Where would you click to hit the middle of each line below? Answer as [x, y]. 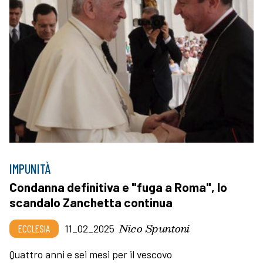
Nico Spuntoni [154, 228]
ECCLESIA [34, 229]
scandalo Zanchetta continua [91, 203]
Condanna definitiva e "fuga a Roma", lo [118, 187]
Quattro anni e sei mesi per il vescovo [91, 254]
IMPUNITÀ [30, 169]
